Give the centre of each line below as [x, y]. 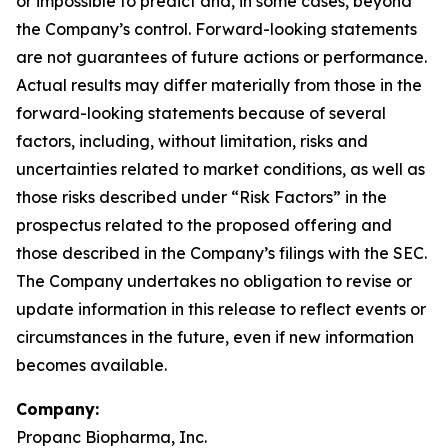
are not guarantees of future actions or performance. [221, 57]
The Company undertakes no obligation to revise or [214, 281]
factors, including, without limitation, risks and [192, 141]
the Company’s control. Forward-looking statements [216, 29]
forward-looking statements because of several [201, 113]
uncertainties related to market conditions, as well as [220, 169]
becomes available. [91, 365]
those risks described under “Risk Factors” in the [201, 197]
